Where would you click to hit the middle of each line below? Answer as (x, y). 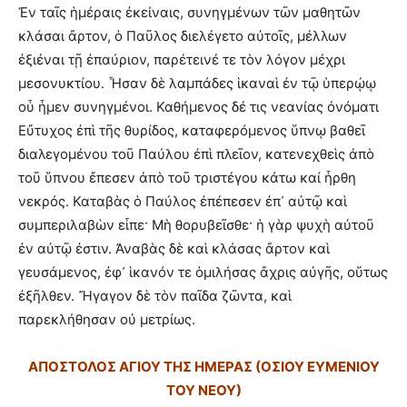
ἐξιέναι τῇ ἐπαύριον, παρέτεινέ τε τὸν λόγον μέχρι (182, 60)
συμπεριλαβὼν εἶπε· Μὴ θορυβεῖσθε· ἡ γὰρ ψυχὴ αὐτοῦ (196, 225)
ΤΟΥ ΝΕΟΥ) (203, 390)
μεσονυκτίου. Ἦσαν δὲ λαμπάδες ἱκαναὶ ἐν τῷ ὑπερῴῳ (197, 83)
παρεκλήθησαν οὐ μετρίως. (107, 319)
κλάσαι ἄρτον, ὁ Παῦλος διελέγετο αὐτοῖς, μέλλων (183, 36)
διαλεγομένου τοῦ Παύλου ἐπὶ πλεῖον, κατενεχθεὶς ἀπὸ (196, 154)
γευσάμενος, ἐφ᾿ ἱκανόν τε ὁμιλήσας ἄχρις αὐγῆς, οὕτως (203, 272)
